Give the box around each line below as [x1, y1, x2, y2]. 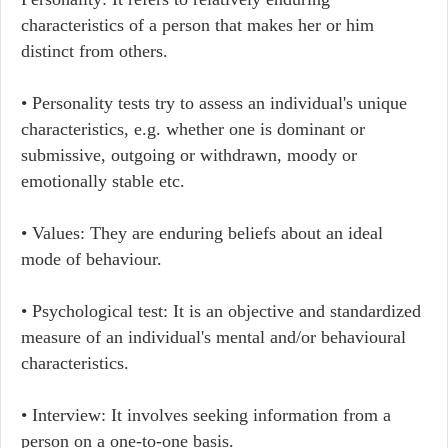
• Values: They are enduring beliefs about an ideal [21, 223, 383, 243]
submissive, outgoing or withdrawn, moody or [21, 145, 357, 165]
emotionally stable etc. [21, 171, 185, 191]
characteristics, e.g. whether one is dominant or [21, 119, 365, 139]
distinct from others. [21, 41, 168, 61]
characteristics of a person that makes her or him [21, 15, 374, 35]
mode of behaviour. [21, 249, 162, 269]
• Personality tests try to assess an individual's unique [21, 93, 407, 113]
